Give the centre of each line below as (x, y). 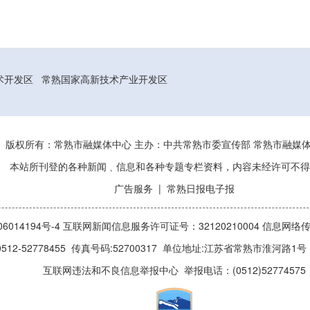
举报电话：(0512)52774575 (242, 271)
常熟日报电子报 (201, 189)
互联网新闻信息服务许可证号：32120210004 (163, 226)
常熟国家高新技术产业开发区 (104, 80)
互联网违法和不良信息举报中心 (111, 271)
